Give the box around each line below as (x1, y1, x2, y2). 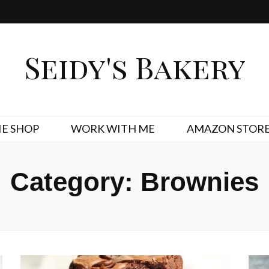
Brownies (141, 167, 259, 196)
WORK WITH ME (70, 122, 155, 135)
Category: (10, 167, 141, 196)
